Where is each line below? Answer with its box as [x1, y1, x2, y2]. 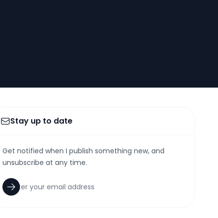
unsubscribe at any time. [2, 158, 87, 167]
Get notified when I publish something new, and [2, 146, 164, 156]
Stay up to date [10, 115, 73, 127]
